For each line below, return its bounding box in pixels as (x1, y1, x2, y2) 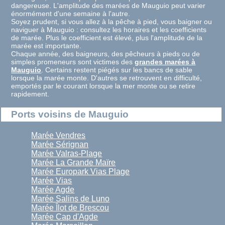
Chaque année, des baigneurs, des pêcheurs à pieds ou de (11, 50, 200, 58)
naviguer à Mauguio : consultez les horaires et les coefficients (11, 26, 207, 34)
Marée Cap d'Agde (31, 212, 98, 221)
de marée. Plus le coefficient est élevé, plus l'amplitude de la (11, 34, 203, 42)
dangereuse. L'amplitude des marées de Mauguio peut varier (11, 2, 206, 10)
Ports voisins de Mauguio (11, 108, 129, 120)
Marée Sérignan (31, 140, 89, 149)
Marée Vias (31, 176, 72, 185)
